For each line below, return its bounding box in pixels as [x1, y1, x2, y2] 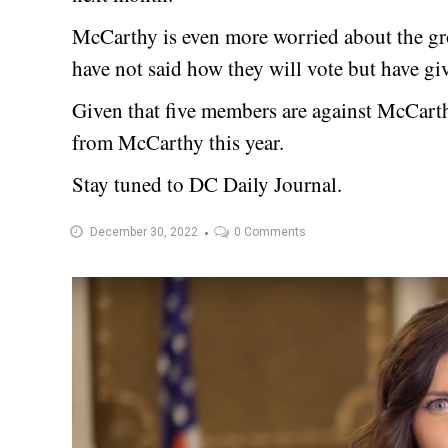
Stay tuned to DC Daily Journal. [72, 170, 342, 199]
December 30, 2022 [90, 225, 198, 240]
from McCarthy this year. [72, 128, 284, 157]
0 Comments [234, 225, 306, 240]
